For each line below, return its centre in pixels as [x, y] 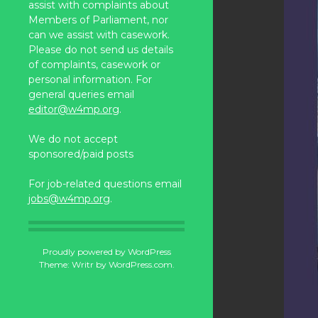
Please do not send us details [101, 50]
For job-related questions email [105, 184]
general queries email [81, 94]
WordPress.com [140, 264]
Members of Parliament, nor [98, 20]
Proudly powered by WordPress [106, 252]
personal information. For [90, 79]
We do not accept [73, 139]
